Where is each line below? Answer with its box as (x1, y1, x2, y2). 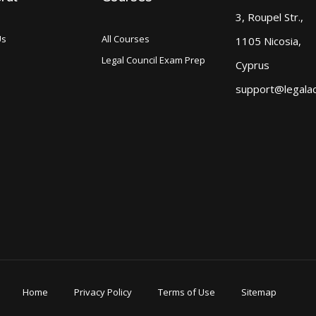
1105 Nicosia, (236, 33, 301, 48)
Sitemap (241, 286, 276, 299)
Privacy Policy (73, 286, 132, 299)
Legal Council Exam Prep (102, 53, 205, 66)
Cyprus (236, 57, 269, 72)
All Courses (102, 32, 150, 45)
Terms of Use (157, 286, 215, 299)
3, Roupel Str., (236, 9, 303, 24)
